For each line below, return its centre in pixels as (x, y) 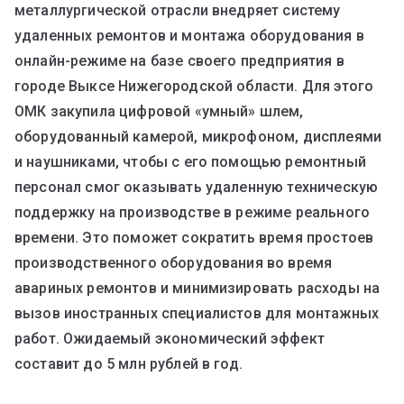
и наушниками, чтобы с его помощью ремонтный (190, 161)
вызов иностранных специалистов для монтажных (197, 313)
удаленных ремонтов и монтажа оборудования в (189, 35)
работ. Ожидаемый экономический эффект (170, 338)
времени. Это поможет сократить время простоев (194, 237)
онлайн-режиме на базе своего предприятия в (179, 60)
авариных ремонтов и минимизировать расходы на (197, 288)
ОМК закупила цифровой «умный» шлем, (159, 111)
